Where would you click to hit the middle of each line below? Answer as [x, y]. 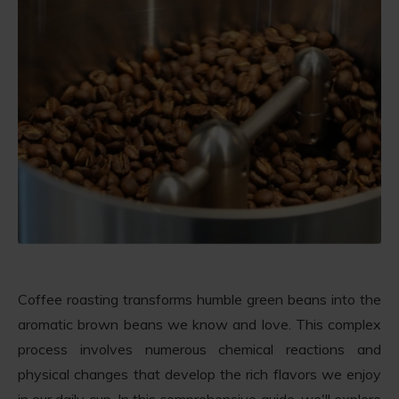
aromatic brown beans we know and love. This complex [199, 324]
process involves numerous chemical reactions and [199, 349]
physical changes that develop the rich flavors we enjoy [199, 374]
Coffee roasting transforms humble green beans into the [199, 299]
